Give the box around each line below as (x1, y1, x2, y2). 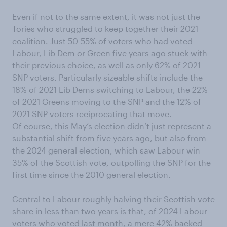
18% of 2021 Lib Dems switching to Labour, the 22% (12, 85, 208, 94)
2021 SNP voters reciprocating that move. (12, 109, 172, 119)
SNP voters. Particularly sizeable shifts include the (12, 72, 203, 82)
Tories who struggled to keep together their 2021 (12, 24, 198, 33)
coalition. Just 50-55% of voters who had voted (12, 36, 193, 46)
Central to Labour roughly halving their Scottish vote (12, 194, 215, 204)
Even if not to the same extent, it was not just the (12, 12, 200, 21)
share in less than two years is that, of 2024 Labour (12, 206, 207, 216)
